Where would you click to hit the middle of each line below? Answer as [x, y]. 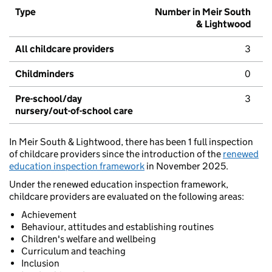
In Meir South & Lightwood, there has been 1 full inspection [131, 142]
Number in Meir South [203, 12]
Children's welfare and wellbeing [89, 239]
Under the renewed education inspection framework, [119, 185]
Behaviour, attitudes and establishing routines [117, 227]
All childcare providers [65, 49]
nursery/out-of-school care [74, 111]
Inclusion [40, 263]
